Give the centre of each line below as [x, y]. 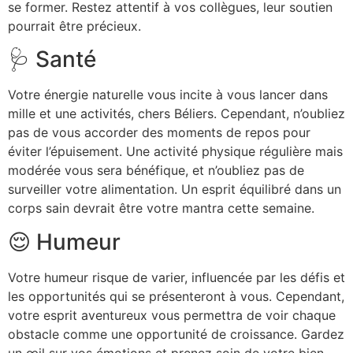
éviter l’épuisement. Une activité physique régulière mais [175, 152]
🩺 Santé [52, 59]
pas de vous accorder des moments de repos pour [159, 133]
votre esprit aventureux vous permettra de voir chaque [172, 315]
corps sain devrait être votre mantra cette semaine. [161, 208]
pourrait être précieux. [74, 26]
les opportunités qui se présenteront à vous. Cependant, [176, 296]
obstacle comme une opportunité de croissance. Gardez [176, 334]
